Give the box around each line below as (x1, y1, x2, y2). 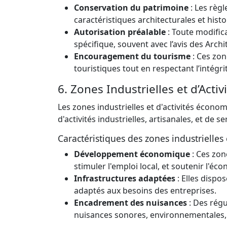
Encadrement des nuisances (74, 197, 187, 208)
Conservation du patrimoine (74, 2, 188, 13)
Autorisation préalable (74, 26, 166, 37)
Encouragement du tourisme (74, 50, 191, 62)
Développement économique (74, 148, 190, 160)
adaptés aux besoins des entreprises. (74, 184, 216, 196)
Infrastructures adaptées (74, 172, 175, 184)
